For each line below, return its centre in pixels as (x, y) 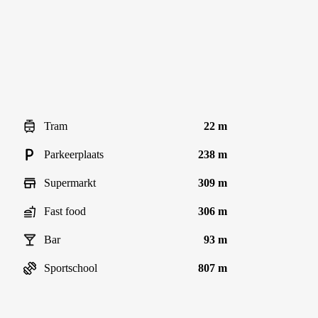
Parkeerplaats (74, 154)
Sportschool (71, 268)
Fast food (65, 211)
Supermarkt (70, 183)
